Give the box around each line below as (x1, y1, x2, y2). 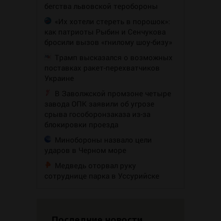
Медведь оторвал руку (55, 160, 136, 170)
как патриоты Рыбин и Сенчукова (44, 26, 166, 37)
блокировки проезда (44, 119, 118, 129)
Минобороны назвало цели (55, 134, 152, 145)
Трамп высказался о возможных (55, 52, 173, 62)
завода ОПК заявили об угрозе (44, 98, 154, 109)
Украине (44, 73, 74, 83)
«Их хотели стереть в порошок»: (55, 16, 170, 26)
